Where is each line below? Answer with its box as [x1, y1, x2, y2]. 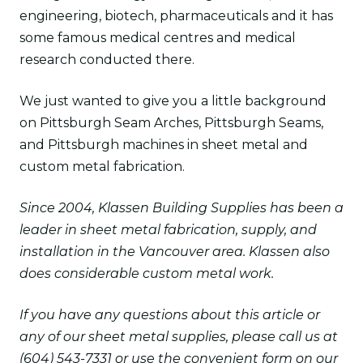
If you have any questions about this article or [19, 307, 320, 322]
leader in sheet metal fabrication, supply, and [19, 222, 317, 237]
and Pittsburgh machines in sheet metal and [19, 137, 308, 152]
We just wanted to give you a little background [19, 93, 327, 109]
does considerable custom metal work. [19, 266, 274, 281]
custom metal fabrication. [19, 159, 185, 174]
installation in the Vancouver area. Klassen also [19, 244, 330, 259]
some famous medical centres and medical [19, 30, 296, 45]
